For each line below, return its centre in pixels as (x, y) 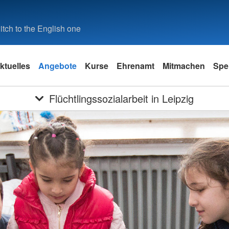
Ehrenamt (135, 65)
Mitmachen (184, 65)
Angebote (58, 65)
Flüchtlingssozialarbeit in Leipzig (122, 98)
